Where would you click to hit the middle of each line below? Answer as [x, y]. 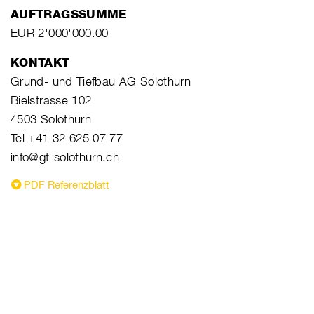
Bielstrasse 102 [51, 100]
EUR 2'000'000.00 [60, 33]
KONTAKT [40, 62]
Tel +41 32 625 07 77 [67, 138]
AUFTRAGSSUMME [69, 14]
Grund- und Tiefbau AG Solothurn [101, 81]
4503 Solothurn [51, 119]
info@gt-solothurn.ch [65, 157]
